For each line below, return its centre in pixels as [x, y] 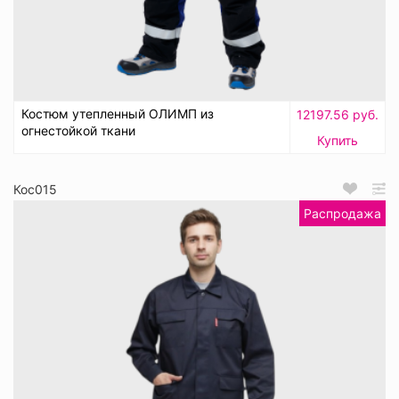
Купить [338, 140]
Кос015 [35, 189]
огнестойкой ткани [78, 130]
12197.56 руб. [338, 114]
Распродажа [342, 214]
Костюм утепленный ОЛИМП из [118, 113]
